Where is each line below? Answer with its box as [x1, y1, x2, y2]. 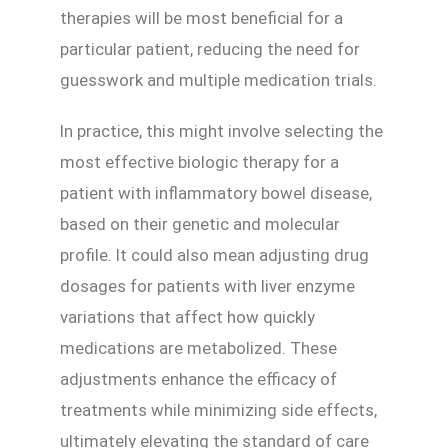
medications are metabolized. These [60, 337, 337, 358]
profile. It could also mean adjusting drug [60, 244, 369, 265]
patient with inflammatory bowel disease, [60, 182, 372, 203]
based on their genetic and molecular [60, 213, 340, 234]
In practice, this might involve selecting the [60, 120, 383, 141]
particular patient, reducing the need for [60, 38, 360, 59]
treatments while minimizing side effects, [60, 399, 377, 420]
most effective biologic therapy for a [60, 151, 339, 172]
